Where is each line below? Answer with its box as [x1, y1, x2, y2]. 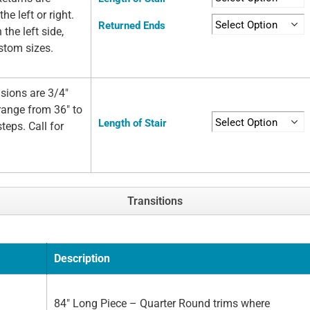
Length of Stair [98, 117, 167, 130]
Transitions [127, 194, 183, 208]
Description [54, 252, 110, 266]
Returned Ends [98, 19, 165, 33]
